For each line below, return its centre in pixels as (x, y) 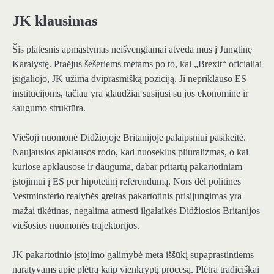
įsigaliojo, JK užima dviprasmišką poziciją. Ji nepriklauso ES (129, 78)
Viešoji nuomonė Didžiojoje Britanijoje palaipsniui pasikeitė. (129, 137)
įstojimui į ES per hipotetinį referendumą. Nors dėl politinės (127, 181)
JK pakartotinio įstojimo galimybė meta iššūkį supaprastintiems (133, 254)
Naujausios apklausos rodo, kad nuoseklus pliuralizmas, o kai (130, 152)
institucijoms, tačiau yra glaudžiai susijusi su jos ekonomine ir (130, 93)
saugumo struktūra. (49, 108)
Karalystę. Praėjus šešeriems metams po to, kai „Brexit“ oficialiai (137, 64)
